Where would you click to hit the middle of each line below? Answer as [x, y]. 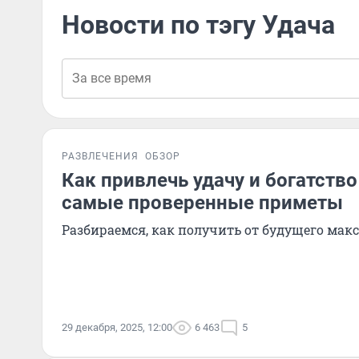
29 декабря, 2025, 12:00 [117, 327]
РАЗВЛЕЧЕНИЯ [100, 156]
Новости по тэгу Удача [198, 25]
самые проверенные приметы [202, 203]
